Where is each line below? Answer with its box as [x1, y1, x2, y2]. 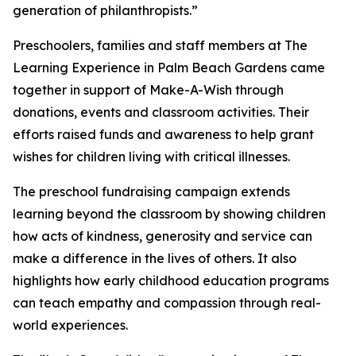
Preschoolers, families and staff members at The [13, 37, 308, 54]
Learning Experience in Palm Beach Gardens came [13, 60, 325, 76]
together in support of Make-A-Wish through [13, 82, 284, 99]
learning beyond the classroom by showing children [13, 206, 326, 222]
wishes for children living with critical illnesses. [13, 149, 290, 165]
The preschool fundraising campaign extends [13, 184, 290, 200]
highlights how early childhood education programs [13, 273, 329, 289]
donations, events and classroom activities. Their [13, 104, 309, 121]
